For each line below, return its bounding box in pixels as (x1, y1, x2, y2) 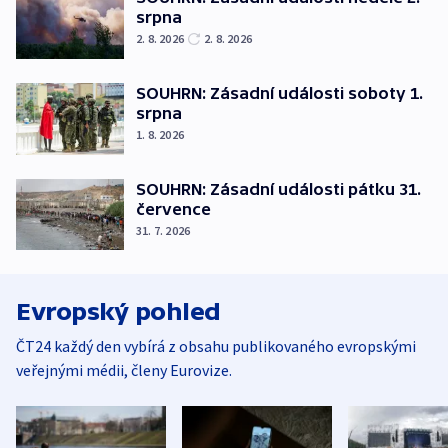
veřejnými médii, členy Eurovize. (16, 360, 232, 381)
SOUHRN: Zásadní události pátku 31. (136, 179, 421, 198)
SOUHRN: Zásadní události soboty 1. (136, 84, 423, 102)
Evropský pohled (16, 298, 221, 326)
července (136, 199, 211, 218)
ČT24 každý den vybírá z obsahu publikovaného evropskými (16, 336, 416, 357)
